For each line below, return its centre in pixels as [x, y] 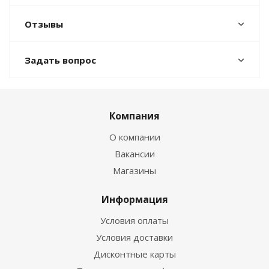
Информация [134, 199]
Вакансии [134, 154]
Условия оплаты [134, 220]
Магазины [134, 171]
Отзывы [44, 24]
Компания [134, 116]
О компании [134, 137]
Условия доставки [134, 237]
